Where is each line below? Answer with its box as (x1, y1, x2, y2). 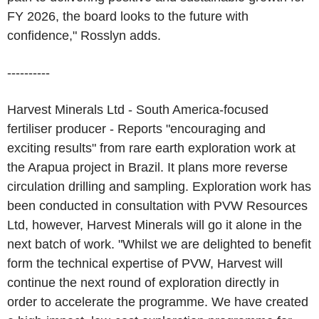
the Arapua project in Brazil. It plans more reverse (7, 160, 288, 174)
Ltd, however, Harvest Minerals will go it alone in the (7, 218, 302, 232)
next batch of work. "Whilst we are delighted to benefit (7, 237, 311, 251)
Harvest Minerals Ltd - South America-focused (7, 103, 268, 117)
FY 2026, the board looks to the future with (7, 9, 249, 23)
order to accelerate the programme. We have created (7, 295, 308, 309)
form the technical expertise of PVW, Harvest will (7, 256, 283, 271)
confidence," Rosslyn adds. (7, 28, 161, 43)
